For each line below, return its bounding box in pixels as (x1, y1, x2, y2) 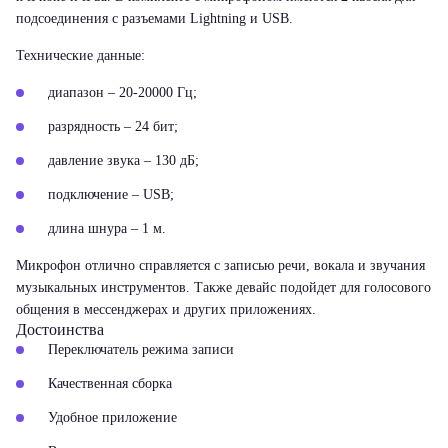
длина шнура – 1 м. (48, 221, 166, 236)
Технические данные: (16, 48, 145, 63)
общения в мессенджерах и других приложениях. (16, 302, 316, 317)
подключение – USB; (48, 187, 174, 202)
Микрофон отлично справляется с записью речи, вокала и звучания (16, 258, 425, 273)
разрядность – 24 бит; (48, 119, 178, 134)
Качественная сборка (48, 376, 172, 391)
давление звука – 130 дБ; (48, 153, 199, 168)
